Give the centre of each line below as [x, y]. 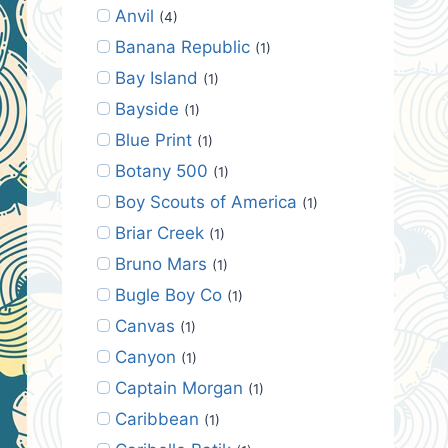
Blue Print [153, 139]
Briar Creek [159, 232]
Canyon [145, 356]
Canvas [144, 325]
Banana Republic [182, 46]
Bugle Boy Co [168, 294]
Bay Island [156, 77]
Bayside [146, 108]
